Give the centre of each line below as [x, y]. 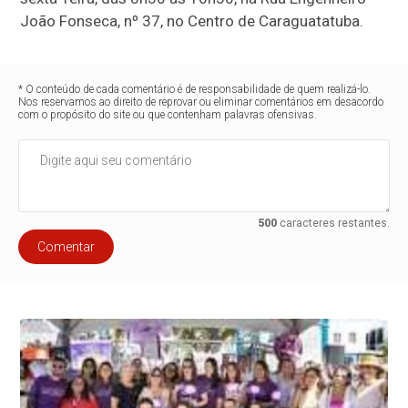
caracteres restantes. [333, 223]
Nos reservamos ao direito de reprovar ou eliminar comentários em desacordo [201, 102]
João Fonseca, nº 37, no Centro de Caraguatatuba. [192, 21]
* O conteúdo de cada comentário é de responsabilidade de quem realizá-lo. [195, 89]
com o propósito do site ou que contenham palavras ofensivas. [168, 115]
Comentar [66, 247]
